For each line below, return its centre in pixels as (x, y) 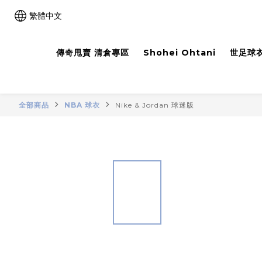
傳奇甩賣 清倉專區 (93, 53)
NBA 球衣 (82, 105)
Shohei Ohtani (180, 53)
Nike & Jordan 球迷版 (155, 105)
